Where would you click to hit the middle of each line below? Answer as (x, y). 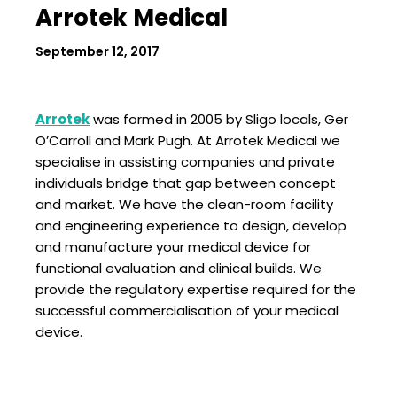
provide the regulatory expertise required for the (196, 289)
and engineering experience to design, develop (191, 225)
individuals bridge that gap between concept (186, 183)
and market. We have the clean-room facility (184, 204)
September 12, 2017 (97, 51)
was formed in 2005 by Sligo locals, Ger (219, 119)
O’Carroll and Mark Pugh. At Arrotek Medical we (188, 140)
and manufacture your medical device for (173, 246)
